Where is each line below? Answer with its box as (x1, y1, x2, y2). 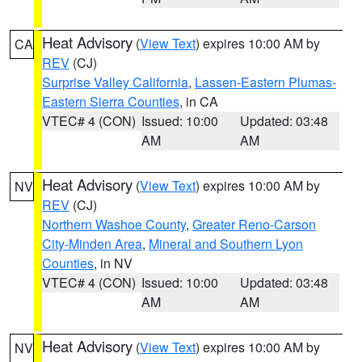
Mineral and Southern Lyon (149, 234, 303, 253)
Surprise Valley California (42, 73, 188, 91)
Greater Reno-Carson (192, 215, 316, 234)
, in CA (179, 92, 218, 111)
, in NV (94, 254, 133, 272)
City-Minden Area (42, 234, 142, 253)
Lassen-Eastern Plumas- (195, 73, 336, 91)
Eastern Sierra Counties (42, 92, 179, 111)
